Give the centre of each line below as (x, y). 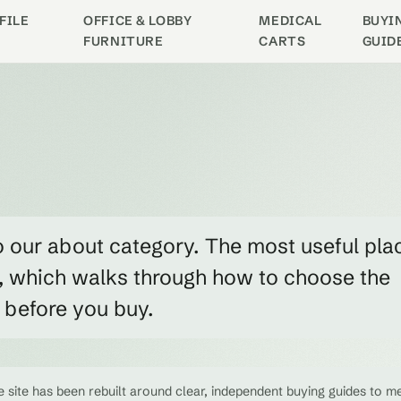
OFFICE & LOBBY (138, 21)
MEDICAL (290, 21)
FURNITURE (124, 41)
